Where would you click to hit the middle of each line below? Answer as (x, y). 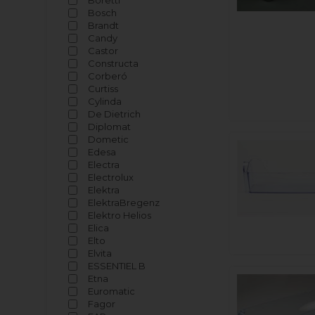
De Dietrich (115, 114)
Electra (104, 165)
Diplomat (110, 127)
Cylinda (105, 101)
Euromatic (112, 291)
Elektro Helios (120, 215)
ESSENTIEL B (117, 266)
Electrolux (111, 177)
